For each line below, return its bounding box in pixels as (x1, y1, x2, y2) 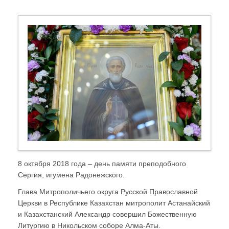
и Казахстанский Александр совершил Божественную (18, 210, 197, 218)
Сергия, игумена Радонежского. (18, 170, 125, 179)
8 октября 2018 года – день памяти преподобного (18, 159, 186, 168)
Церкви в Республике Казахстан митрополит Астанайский (18, 198, 210, 207)
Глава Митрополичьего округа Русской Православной (18, 187, 198, 196)
